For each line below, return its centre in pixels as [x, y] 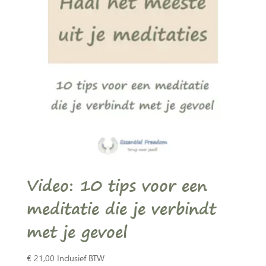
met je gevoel [77, 232]
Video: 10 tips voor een [117, 185]
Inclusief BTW [80, 258]
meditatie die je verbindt [121, 208]
